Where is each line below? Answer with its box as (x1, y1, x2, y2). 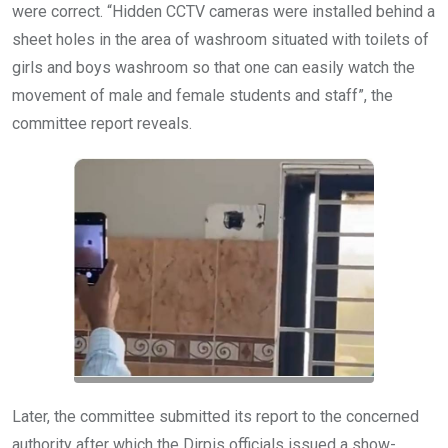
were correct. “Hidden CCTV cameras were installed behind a (12, 2, 435, 22)
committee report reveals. (12, 114, 192, 134)
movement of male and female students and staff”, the (12, 86, 393, 106)
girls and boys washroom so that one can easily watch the (12, 58, 415, 78)
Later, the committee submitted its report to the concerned (12, 407, 419, 427)
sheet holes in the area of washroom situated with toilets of (12, 30, 429, 50)
